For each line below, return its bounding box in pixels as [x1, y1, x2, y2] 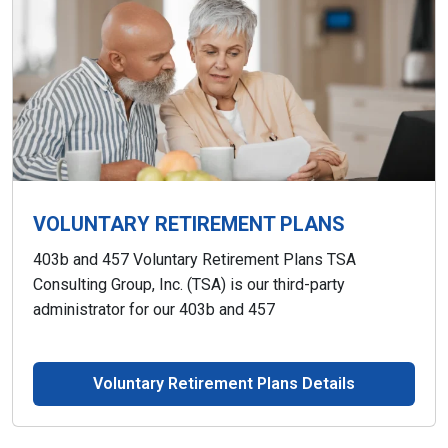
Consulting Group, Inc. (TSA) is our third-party [33, 275, 345, 294]
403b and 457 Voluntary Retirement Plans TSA [33, 250, 356, 269]
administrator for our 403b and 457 [33, 300, 275, 319]
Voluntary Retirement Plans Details [93, 374, 355, 393]
